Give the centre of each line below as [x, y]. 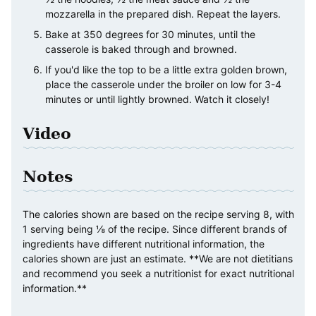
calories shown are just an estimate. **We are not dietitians [158, 259]
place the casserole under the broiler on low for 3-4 [163, 85]
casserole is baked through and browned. [141, 49]
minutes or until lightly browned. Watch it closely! [157, 99]
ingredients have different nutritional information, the [144, 244]
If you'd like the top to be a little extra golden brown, [166, 70]
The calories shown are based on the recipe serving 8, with [158, 214]
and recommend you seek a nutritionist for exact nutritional [158, 274]
